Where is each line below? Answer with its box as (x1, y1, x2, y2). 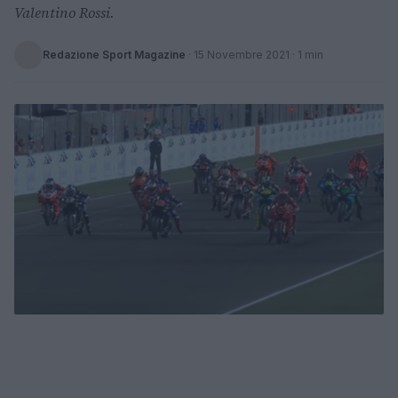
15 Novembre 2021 (194, 48, 290, 61)
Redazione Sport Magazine (43, 48, 186, 61)
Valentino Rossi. (14, 3, 115, 22)
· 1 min (290, 48, 323, 61)
